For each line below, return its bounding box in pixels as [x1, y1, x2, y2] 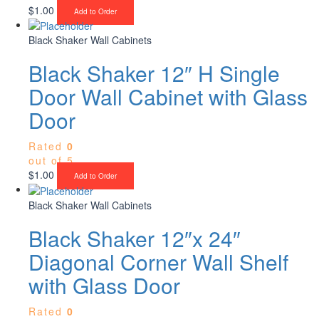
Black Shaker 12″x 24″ [28, 222, 241, 253]
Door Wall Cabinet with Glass [28, 81, 308, 113]
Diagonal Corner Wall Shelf [28, 246, 288, 277]
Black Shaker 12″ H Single [28, 58, 280, 89]
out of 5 [28, 153, 74, 168]
